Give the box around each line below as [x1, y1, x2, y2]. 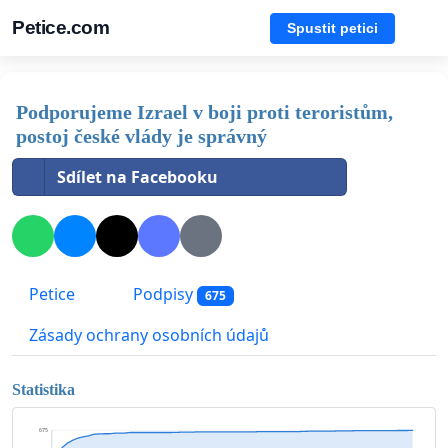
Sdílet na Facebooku [57, 166, 218, 188]
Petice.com [12, 17, 109, 38]
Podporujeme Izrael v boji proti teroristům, [16, 101, 393, 123]
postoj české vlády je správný [16, 125, 267, 147]
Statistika [12, 380, 75, 398]
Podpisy [129, 283, 197, 306]
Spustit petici [287, 19, 378, 36]
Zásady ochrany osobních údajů [29, 324, 269, 347]
